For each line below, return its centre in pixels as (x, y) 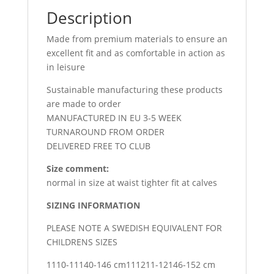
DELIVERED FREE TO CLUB (98, 146)
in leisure (65, 67)
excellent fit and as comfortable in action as (135, 53)
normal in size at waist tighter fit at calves (131, 183)
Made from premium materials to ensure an (137, 39)
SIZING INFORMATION (93, 205)
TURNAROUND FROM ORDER (105, 132)
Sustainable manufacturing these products (134, 90)
